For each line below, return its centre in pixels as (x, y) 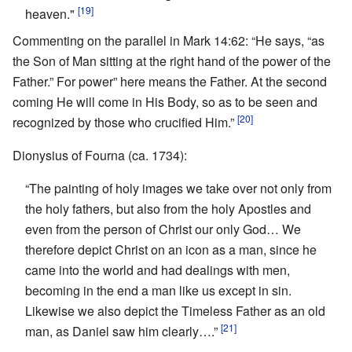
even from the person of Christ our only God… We (163, 229)
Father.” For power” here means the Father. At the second (170, 81)
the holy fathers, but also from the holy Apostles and (168, 208)
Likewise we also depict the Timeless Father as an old (175, 310)
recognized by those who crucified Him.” (125, 122)
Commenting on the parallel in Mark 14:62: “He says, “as (169, 40)
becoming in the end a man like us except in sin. (158, 290)
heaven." (51, 13)
